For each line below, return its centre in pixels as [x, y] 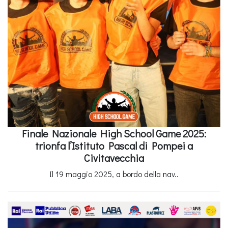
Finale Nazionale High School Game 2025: [114, 134]
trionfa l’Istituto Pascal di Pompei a [114, 146]
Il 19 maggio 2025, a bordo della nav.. [114, 174]
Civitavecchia [114, 158]
